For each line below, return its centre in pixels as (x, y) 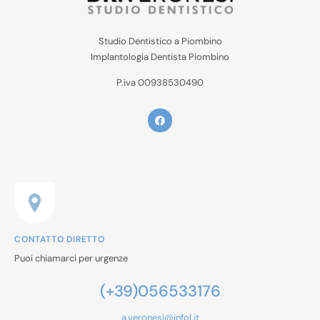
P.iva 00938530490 (160, 83)
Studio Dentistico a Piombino (160, 41)
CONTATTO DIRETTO (60, 239)
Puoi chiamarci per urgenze (71, 258)
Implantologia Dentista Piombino (160, 57)
